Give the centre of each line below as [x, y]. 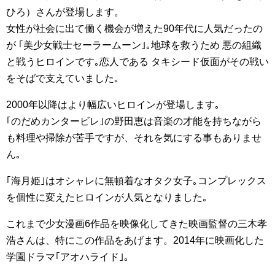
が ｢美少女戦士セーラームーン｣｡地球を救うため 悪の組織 [134, 45]
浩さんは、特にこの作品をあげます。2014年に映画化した [135, 240]
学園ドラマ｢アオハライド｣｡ [68, 257]
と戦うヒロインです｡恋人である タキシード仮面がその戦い [137, 62]
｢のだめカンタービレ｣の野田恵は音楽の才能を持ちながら [134, 121]
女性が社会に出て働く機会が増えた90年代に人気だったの [134, 29]
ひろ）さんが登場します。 [65, 12]
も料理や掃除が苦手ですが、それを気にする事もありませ [134, 138]
